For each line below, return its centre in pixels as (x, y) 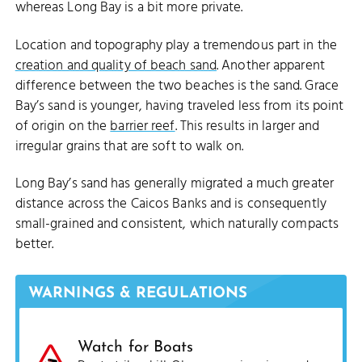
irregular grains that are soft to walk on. (129, 146)
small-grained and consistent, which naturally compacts (177, 224)
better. (34, 244)
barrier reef (143, 126)
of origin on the (63, 126)
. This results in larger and (247, 126)
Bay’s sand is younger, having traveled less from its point (179, 106)
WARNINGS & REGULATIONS (138, 293)
